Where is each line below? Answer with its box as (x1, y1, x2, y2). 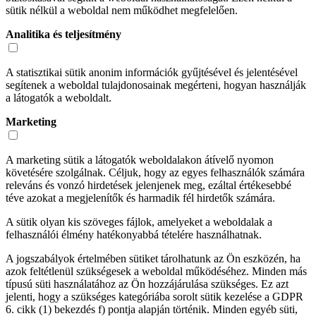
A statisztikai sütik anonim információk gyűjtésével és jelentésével (6, 66, 298, 79)
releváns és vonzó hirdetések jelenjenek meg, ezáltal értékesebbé (6, 179, 291, 192)
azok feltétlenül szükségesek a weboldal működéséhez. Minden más (6, 265, 307, 278)
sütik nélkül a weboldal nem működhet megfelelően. (6, 4, 238, 17)
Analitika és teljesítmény (6, 28, 121, 41)
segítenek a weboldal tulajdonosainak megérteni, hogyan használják (6, 79, 306, 92)
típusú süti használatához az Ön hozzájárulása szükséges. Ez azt (6, 278, 288, 291)
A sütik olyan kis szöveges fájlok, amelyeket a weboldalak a (6, 216, 272, 229)
